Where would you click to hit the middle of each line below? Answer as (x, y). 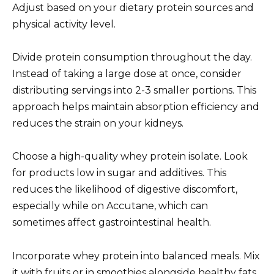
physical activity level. (64, 24)
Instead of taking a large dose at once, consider (127, 74)
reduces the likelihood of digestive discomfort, (125, 190)
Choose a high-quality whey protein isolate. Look (130, 157)
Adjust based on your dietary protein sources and (133, 8)
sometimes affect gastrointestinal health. (112, 223)
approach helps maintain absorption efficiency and (136, 107)
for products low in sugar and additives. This (119, 173)
